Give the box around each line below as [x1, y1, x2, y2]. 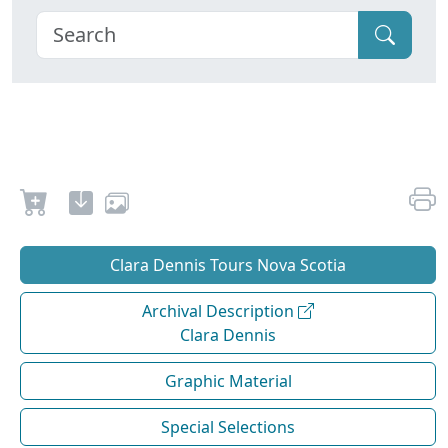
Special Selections [161, 416, 295, 439]
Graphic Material [164, 370, 292, 393]
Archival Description [142, 300, 298, 323]
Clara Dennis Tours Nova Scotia [110, 254, 346, 277]
